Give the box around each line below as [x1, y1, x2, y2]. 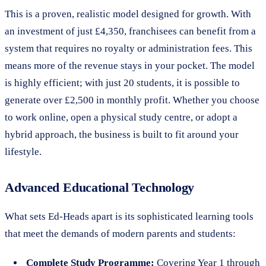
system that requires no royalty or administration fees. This [5, 42, 252, 54]
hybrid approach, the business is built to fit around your [5, 128, 239, 140]
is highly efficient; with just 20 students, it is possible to [5, 77, 240, 88]
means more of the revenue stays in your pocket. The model [5, 59, 255, 71]
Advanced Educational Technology [5, 179, 195, 195]
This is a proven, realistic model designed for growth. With [5, 8, 251, 20]
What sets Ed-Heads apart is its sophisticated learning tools [5, 210, 254, 222]
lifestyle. [5, 145, 42, 157]
